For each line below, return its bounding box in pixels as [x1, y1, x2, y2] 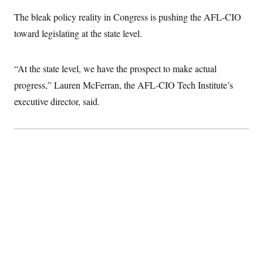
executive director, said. [14, 95, 100, 107]
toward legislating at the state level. [14, 27, 142, 39]
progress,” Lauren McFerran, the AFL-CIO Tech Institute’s [14, 79, 233, 91]
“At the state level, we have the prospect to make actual [14, 62, 217, 75]
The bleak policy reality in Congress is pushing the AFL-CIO [14, 11, 241, 23]
